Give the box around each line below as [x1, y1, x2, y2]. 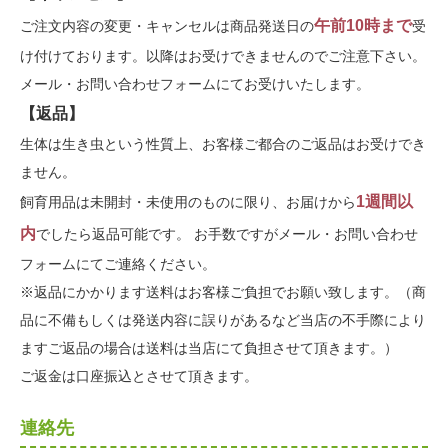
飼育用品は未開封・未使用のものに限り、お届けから [20, 194, 356, 211]
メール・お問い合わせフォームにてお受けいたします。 [20, 76, 370, 93]
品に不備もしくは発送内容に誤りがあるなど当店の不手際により [20, 312, 426, 329]
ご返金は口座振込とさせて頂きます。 [20, 368, 258, 385]
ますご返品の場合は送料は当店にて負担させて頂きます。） [20, 340, 398, 357]
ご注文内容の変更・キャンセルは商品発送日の [20, 18, 314, 35]
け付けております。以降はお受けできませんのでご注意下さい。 [20, 48, 426, 65]
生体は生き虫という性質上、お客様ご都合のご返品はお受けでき [20, 136, 426, 153]
